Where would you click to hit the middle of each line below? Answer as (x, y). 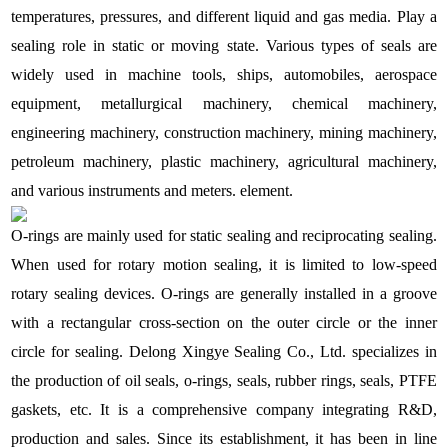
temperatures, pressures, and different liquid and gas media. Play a (224, 16)
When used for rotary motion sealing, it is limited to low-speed (224, 264)
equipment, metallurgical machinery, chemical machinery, (224, 103)
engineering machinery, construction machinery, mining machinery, (224, 132)
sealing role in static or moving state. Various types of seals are (224, 45)
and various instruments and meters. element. (152, 190)
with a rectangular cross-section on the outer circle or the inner (224, 322)
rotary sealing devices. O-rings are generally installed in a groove (224, 293)
